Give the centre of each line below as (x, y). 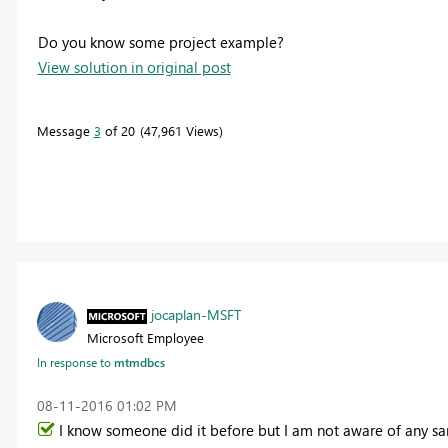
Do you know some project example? (160, 41)
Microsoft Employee (145, 337)
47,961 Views (181, 130)
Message (65, 130)
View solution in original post (134, 66)
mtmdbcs (139, 361)
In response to (75, 361)
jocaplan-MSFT (195, 314)
